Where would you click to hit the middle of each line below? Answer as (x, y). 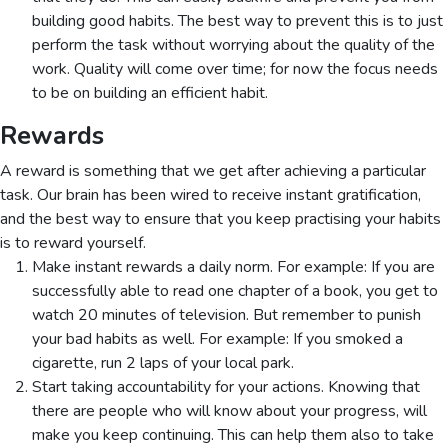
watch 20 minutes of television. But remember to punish (226, 315)
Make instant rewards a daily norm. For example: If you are (233, 267)
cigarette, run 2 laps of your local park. (163, 363)
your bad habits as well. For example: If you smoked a (217, 339)
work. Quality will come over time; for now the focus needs (235, 69)
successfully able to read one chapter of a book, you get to (235, 291)
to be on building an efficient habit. (150, 93)
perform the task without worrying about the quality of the (233, 45)
